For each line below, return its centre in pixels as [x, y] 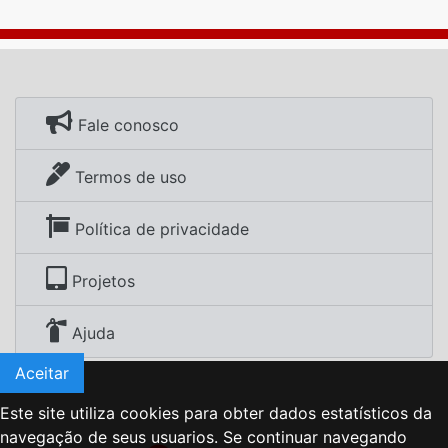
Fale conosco [126, 124]
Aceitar [42, 373]
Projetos [101, 280]
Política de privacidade [159, 228]
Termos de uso [128, 176]
